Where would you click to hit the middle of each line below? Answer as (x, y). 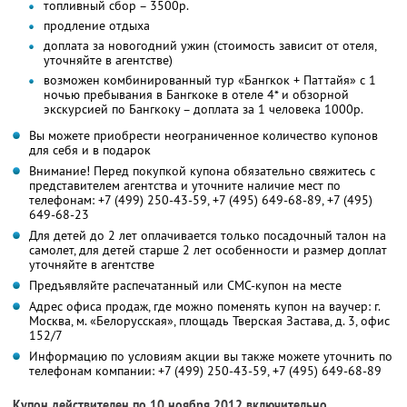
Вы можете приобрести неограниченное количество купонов (203, 135)
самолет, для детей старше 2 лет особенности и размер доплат (208, 249)
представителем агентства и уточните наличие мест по (185, 185)
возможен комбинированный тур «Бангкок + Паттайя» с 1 (210, 79)
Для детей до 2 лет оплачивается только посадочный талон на (208, 235)
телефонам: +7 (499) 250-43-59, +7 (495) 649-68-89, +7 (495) (201, 199)
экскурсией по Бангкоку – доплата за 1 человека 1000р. (203, 109)
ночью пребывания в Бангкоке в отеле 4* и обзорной (196, 94)
